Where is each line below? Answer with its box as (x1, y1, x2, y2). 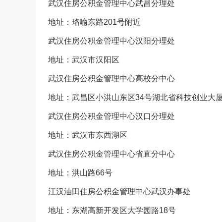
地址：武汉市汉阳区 (48, 55, 119, 64)
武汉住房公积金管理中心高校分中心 (48, 74, 175, 83)
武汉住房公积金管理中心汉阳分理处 (48, 37, 175, 45)
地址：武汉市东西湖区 (48, 131, 127, 139)
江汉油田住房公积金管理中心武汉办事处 (48, 187, 191, 196)
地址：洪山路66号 (48, 168, 112, 177)
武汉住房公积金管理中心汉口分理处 (48, 112, 175, 120)
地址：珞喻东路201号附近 (48, 18, 141, 26)
